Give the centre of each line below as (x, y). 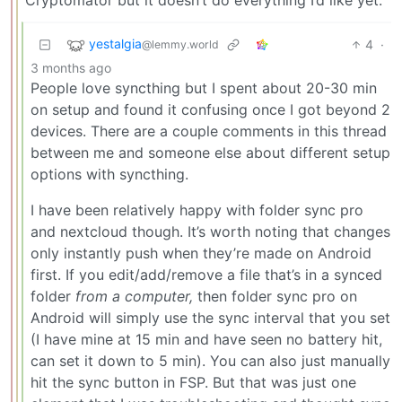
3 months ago (71, 67)
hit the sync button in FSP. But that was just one (193, 382)
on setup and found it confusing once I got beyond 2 (210, 109)
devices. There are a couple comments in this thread (209, 131)
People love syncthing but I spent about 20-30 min (204, 87)
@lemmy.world (180, 45)
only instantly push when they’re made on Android (201, 253)
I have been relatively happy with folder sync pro (197, 210)
